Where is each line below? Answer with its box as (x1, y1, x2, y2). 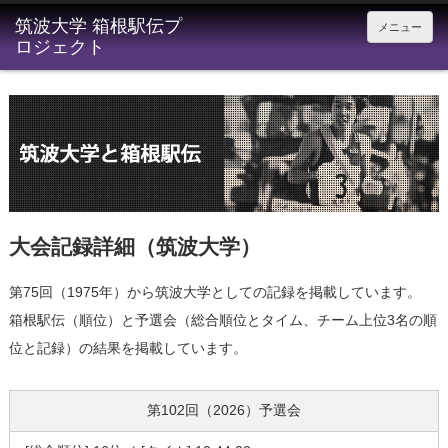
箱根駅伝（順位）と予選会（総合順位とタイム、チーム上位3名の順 (8, 312, 437, 329)
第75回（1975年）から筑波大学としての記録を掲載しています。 (8, 284, 421, 301)
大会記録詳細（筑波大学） (8, 234, 261, 258)
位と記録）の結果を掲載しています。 (8, 340, 247, 357)
